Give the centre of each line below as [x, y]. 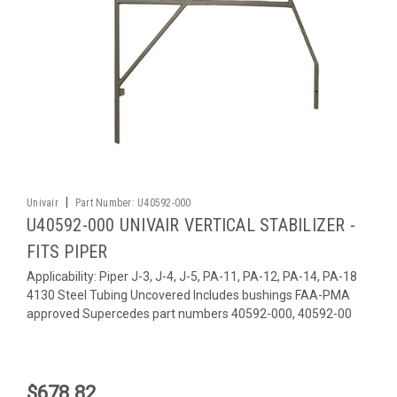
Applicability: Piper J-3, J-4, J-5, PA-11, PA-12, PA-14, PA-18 [192, 276]
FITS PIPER [67, 251]
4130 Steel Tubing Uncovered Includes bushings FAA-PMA [188, 295]
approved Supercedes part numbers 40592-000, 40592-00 [189, 313]
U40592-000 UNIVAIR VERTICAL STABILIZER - [191, 225]
